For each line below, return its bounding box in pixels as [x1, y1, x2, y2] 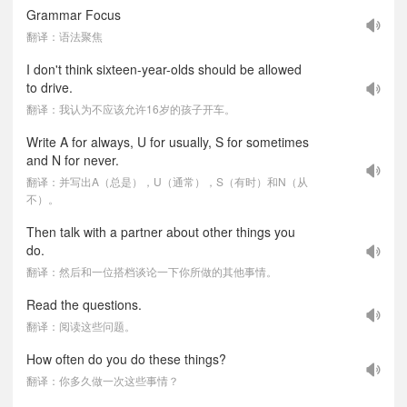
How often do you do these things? [26, 350, 226, 368]
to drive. [26, 78, 73, 96]
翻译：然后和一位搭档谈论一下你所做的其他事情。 [26, 263, 277, 279]
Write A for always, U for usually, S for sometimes [26, 133, 309, 151]
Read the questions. [26, 295, 142, 313]
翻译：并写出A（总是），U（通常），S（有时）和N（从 [26, 174, 308, 189]
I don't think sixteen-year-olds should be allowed [26, 60, 302, 78]
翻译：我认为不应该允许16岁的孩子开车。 [26, 101, 235, 116]
